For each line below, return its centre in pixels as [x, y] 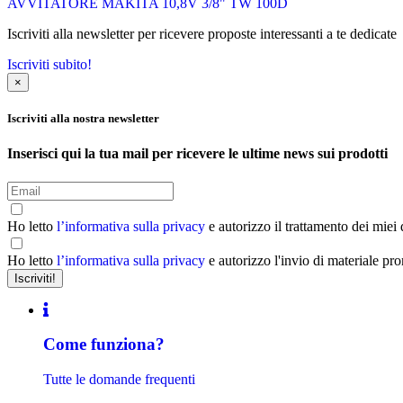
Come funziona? [104, 345]
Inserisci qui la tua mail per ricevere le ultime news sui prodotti [197, 154]
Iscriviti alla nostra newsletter [83, 119]
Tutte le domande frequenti [119, 380]
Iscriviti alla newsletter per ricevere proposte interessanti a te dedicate [202, 34]
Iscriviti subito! [49, 65]
